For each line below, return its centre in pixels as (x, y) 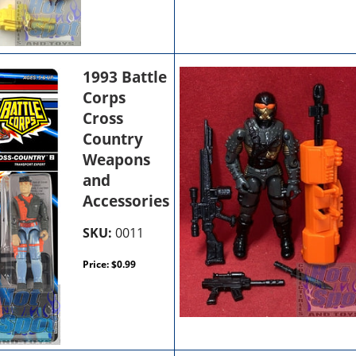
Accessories (126, 201)
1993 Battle (125, 77)
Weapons (117, 159)
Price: (97, 264)
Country (113, 139)
